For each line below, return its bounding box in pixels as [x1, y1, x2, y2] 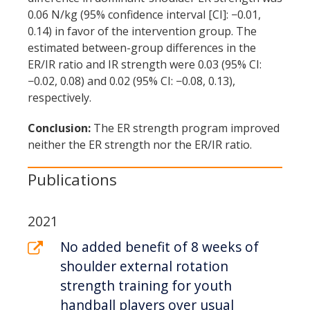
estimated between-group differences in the [28, 40, 256, 55]
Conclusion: [28, 120, 91, 136]
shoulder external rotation [60, 257, 228, 275]
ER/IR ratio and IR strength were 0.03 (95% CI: [28, 57, 262, 72]
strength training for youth [60, 276, 232, 295]
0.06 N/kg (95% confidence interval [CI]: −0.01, [28, 7, 261, 22]
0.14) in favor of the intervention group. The [28, 24, 257, 39]
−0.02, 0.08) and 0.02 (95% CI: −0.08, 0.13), [28, 73, 235, 89]
